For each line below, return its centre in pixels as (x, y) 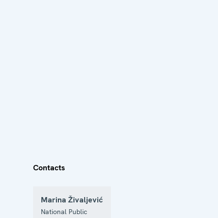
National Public (64, 211)
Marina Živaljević (72, 200)
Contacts (49, 167)
